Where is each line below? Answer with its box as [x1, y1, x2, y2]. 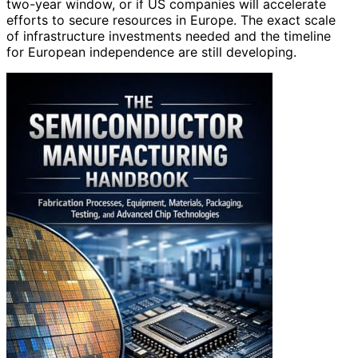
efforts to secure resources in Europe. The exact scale [6, 12, 336, 29]
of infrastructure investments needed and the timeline [6, 28, 331, 45]
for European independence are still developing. [6, 44, 296, 61]
